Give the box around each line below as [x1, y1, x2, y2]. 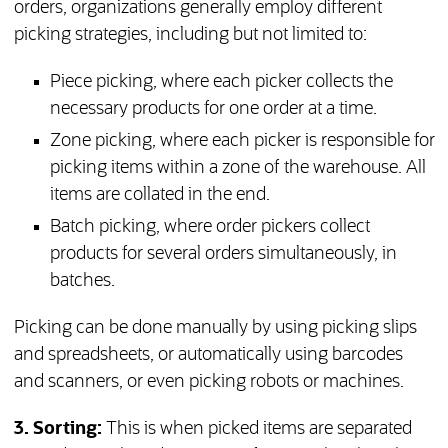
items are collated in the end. [49, 186, 270, 205]
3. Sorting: [13, 420, 102, 439]
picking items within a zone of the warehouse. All [49, 159, 426, 178]
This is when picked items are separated [101, 420, 412, 439]
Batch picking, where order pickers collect [49, 218, 370, 237]
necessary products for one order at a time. [49, 100, 377, 119]
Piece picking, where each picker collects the [49, 73, 393, 92]
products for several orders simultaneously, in [49, 245, 397, 264]
